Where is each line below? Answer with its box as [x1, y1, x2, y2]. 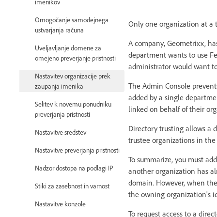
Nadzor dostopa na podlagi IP [35, 163, 113, 172]
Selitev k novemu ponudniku [35, 99, 111, 108]
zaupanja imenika [35, 81, 83, 90]
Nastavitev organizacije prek [35, 71, 110, 80]
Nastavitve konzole [35, 199, 86, 208]
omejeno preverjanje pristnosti [35, 53, 116, 62]
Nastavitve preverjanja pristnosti [35, 145, 120, 154]
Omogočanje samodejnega [35, 15, 108, 24]
